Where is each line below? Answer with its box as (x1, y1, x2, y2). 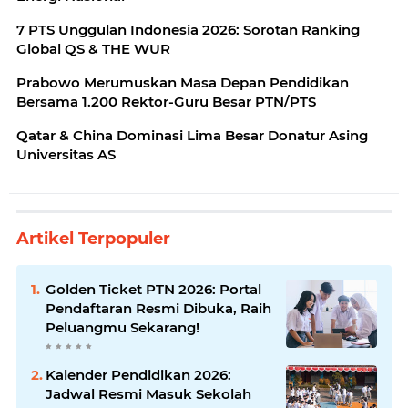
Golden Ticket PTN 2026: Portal (46, 280, 261, 299)
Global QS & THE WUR (16, 40, 170, 58)
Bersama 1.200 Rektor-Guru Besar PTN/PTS (16, 93, 316, 111)
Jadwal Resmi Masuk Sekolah (46, 385, 251, 403)
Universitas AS (16, 146, 116, 164)
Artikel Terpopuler (16, 229, 170, 250)
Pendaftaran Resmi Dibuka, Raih (46, 300, 271, 318)
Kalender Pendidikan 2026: (46, 366, 231, 384)
